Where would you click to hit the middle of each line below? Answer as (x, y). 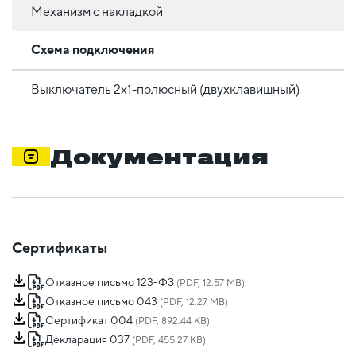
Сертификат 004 (89, 321)
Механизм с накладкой (97, 11)
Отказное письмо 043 (101, 302)
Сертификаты (60, 248)
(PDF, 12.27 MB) (193, 302)
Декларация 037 (87, 340)
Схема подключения (93, 49)
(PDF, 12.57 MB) (209, 283)
